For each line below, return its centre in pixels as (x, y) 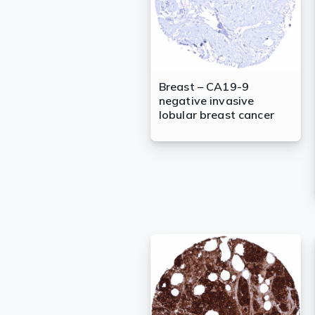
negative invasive (206, 101)
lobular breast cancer (216, 115)
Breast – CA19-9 (204, 87)
